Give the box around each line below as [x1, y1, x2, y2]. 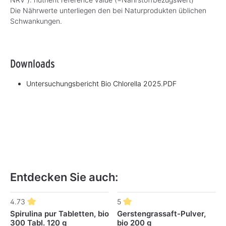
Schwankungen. [10, 17, 62, 26]
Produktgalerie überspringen [10, 192, 102, 201]
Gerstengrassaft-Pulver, [117, 209, 206, 219]
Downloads [10, 56, 55, 71]
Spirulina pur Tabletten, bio [10, 209, 109, 219]
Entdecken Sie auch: [10, 171, 118, 184]
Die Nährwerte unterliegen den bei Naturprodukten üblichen [10, 6, 206, 15]
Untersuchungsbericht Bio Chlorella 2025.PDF [26, 79, 177, 88]
